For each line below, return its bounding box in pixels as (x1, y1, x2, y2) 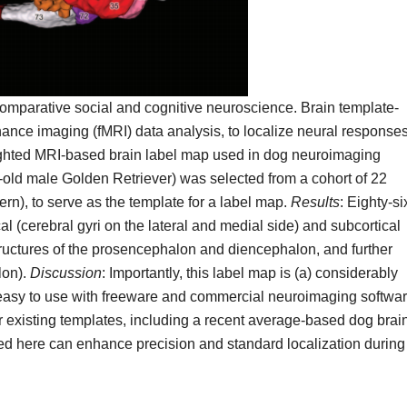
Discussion (30, 264, 102, 281)
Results (291, 194, 340, 210)
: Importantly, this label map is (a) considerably (102, 264, 398, 281)
